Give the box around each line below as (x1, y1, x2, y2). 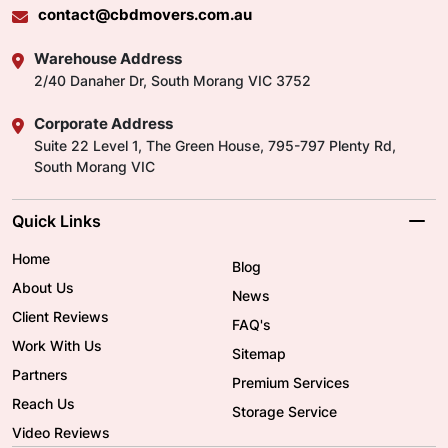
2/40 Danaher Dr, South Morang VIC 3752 (34, 72, 311, 90)
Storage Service (232, 403, 337, 421)
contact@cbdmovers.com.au (38, 5, 252, 25)
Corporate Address (34, 114, 173, 134)
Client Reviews (12, 308, 109, 326)
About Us (12, 279, 74, 297)
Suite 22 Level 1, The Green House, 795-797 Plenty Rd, (34, 137, 396, 155)
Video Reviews (12, 424, 110, 442)
